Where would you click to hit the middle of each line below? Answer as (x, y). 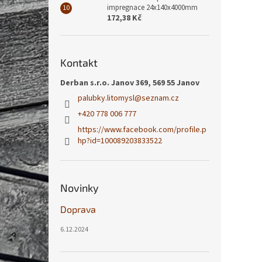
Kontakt (79, 62)
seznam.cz (160, 98)
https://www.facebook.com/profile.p (142, 130)
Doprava (78, 209)
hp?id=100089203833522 (120, 141)
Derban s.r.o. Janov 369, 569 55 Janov (130, 83)
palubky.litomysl (106, 98)
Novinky (80, 187)
